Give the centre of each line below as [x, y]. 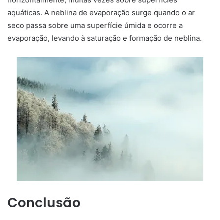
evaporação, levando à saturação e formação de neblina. [105, 38]
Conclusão [44, 202]
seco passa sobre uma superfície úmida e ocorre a [95, 25]
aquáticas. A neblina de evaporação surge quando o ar [101, 12]
